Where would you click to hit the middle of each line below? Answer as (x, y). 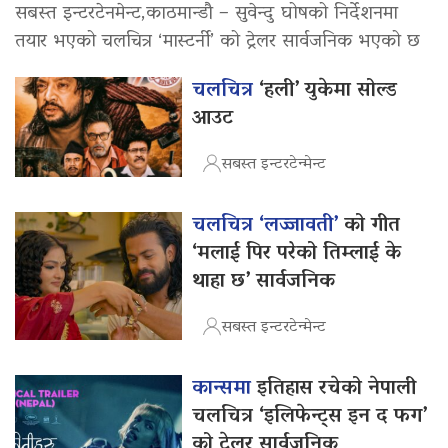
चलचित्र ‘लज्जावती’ (268, 225)
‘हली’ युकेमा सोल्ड (328, 90)
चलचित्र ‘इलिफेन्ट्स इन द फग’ (310, 416)
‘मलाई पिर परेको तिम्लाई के (297, 253)
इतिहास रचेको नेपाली (337, 388)
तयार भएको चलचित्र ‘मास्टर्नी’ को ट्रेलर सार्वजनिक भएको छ (217, 42)
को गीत (372, 225)
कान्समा (225, 388)
